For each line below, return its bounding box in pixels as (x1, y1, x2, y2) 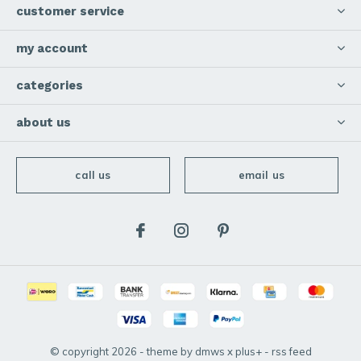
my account (16, 41, 88, 56)
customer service (16, 4, 124, 19)
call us (75, 168, 111, 182)
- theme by (136, 345, 195, 359)
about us (16, 115, 71, 131)
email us (238, 168, 285, 182)
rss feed (271, 345, 312, 359)
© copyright (49, 345, 111, 359)
